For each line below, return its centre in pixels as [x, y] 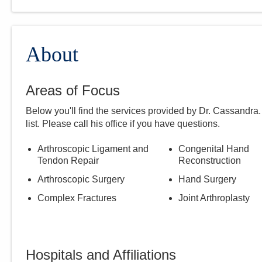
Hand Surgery [207, 179]
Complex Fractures [77, 198]
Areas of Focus [73, 90]
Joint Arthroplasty [214, 198]
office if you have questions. [161, 124]
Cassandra [236, 111]
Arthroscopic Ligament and [93, 149]
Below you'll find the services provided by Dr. [119, 111]
